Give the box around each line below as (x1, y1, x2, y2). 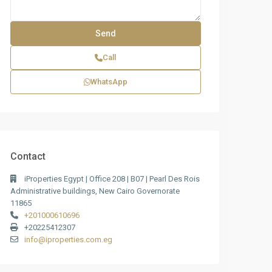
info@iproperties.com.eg (24, 235, 112, 244)
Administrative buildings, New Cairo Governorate (10, 186, 180, 195)
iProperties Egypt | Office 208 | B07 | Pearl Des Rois (24, 174, 200, 183)
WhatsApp (90, 77, 127, 86)
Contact (10, 151, 46, 162)
